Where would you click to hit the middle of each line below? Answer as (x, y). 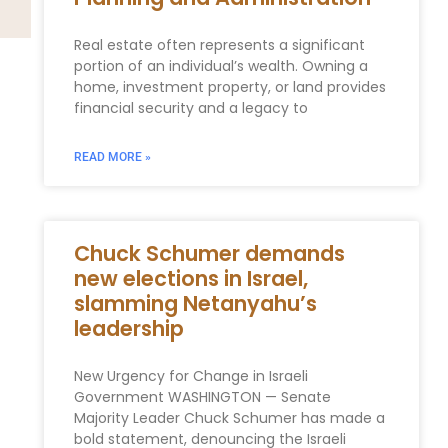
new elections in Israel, (190, 278)
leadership (128, 328)
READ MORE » (112, 156)
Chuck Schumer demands (209, 253)
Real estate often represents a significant (219, 44)
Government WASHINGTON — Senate (202, 396)
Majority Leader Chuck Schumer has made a (229, 417)
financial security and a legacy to (190, 107)
